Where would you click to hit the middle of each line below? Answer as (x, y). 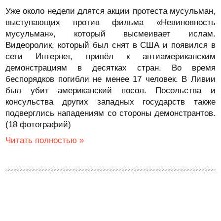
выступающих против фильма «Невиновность (110, 22)
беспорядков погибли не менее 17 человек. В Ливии (110, 79)
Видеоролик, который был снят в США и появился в (110, 45)
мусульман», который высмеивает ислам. (110, 34)
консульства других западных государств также (110, 102)
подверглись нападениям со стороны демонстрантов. (110, 113)
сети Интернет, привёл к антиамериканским (110, 56)
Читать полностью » (45, 140)
